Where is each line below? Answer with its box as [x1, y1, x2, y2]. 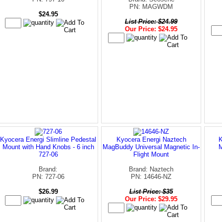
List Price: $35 [129, 187, 173, 195]
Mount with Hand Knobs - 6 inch [2, 143, 94, 151]
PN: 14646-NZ [131, 172, 171, 180]
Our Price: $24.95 [125, 25, 177, 33]
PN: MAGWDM [129, 2, 173, 10]
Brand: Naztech [129, 165, 173, 173]
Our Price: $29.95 [125, 195, 177, 203]
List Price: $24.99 [125, 17, 177, 25]
